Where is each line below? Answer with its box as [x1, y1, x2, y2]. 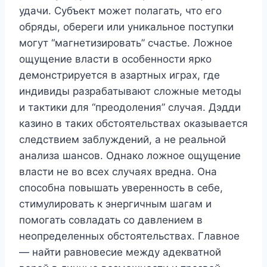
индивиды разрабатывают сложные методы [19, 85, 241, 97]
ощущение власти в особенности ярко [19, 52, 212, 65]
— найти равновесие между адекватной [19, 246, 221, 258]
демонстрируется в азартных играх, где [19, 69, 220, 81]
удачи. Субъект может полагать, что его [19, 4, 222, 17]
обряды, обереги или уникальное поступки [19, 20, 234, 33]
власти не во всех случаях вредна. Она [19, 165, 217, 178]
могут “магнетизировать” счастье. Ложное [19, 36, 232, 49]
